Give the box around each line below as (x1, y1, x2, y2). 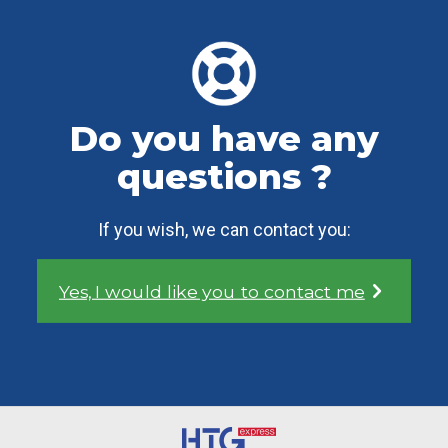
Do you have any (69, 116, 379, 160)
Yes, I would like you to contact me (59, 281, 365, 302)
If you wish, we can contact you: (97, 218, 351, 240)
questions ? (116, 154, 332, 198)
